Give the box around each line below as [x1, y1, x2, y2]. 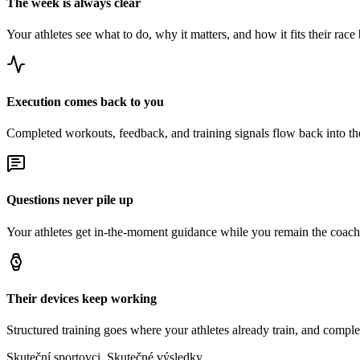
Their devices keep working [6, 291, 157, 305]
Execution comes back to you [6, 94, 164, 108]
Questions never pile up [6, 193, 133, 207]
